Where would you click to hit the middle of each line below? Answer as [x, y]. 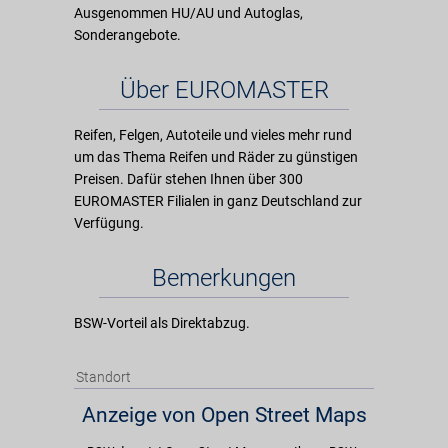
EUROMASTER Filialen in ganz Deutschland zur [218, 201]
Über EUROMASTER [224, 90]
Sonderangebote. [127, 35]
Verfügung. [109, 223]
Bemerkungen [224, 278]
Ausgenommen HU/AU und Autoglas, [188, 13]
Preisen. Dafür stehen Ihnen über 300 [188, 179]
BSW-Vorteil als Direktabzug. [162, 323]
